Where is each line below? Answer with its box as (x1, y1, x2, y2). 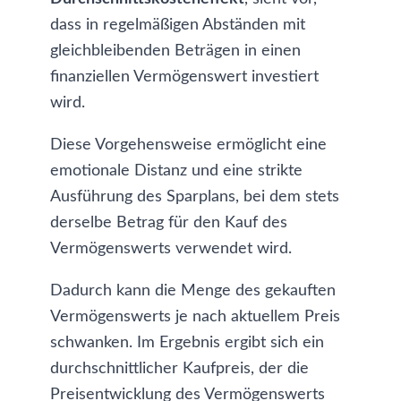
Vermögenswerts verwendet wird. (50, 241, 292, 257)
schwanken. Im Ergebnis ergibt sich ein (50, 335, 324, 351)
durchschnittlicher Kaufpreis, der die (50, 361, 309, 377)
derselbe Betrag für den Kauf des (50, 215, 287, 231)
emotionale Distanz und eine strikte (50, 163, 303, 179)
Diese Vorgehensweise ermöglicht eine (50, 137, 327, 153)
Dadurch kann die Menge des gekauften (50, 283, 336, 299)
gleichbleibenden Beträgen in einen (50, 43, 301, 59)
